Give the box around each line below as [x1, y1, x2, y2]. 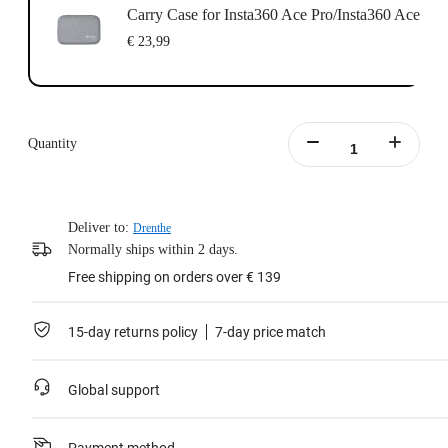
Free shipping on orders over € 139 [68, 269, 281, 286]
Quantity [28, 136, 77, 152]
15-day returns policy [68, 324, 198, 341]
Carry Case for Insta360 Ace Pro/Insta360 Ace [126, 5, 420, 23]
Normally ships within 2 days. [68, 242, 238, 258]
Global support [68, 382, 160, 399]
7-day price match [215, 324, 326, 341]
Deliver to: [68, 220, 129, 236]
